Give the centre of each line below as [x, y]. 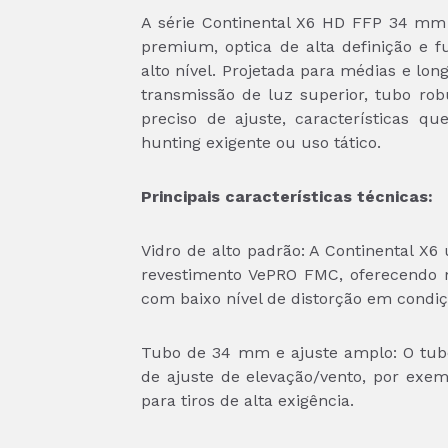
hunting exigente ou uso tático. [261, 142]
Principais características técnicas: [287, 196]
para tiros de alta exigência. [248, 400]
